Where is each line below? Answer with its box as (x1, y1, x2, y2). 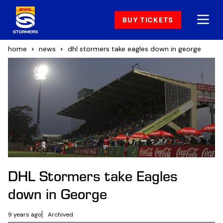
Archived (48, 210, 73, 219)
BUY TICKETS (122, 15, 173, 24)
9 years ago (8, 210, 42, 219)
